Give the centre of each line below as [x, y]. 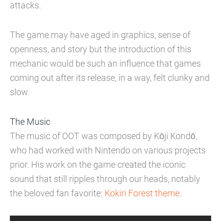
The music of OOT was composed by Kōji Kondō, [103, 136]
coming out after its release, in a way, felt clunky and [110, 78]
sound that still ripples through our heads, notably [105, 179]
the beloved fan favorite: [57, 193]
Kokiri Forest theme [142, 193]
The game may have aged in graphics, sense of [100, 35]
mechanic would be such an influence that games [105, 64]
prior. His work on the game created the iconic [98, 165]
